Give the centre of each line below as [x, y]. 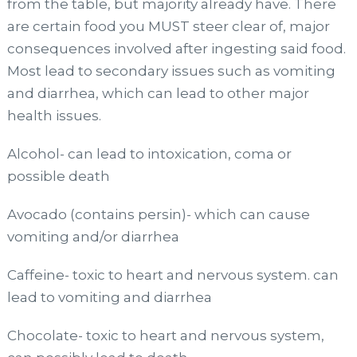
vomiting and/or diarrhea [93, 236]
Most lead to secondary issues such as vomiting [171, 71]
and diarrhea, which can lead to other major [158, 93]
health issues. [54, 115]
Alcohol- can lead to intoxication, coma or [149, 153]
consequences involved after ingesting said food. [176, 48]
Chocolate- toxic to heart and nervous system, [165, 335]
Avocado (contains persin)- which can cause [158, 214]
